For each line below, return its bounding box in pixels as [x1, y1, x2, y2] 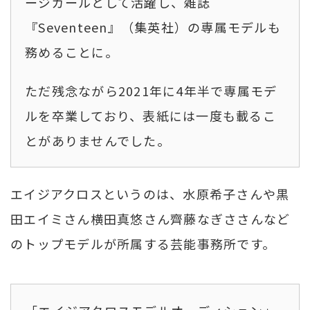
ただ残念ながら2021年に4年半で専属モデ [25, 81, 277, 100]
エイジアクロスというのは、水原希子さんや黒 [10, 184, 290, 203]
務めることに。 [25, 42, 118, 61]
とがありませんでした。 [25, 131, 170, 149]
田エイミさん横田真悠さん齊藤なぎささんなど [10, 209, 291, 228]
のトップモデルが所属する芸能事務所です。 [10, 234, 276, 253]
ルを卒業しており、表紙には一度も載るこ [25, 106, 276, 125]
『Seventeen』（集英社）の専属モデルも [25, 17, 281, 36]
